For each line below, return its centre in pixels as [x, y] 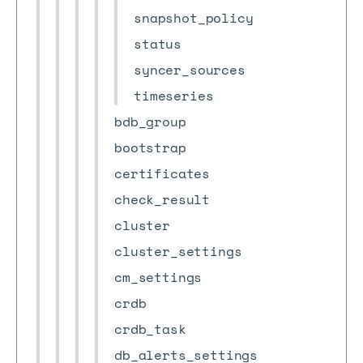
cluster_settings [178, 251]
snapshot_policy [194, 18]
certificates [162, 173]
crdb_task [150, 329]
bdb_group [150, 122]
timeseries [174, 96]
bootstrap [150, 147]
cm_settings [158, 277]
